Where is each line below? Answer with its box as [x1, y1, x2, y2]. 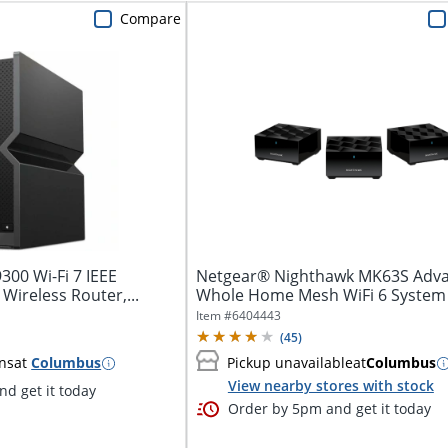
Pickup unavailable [226, 353, 353, 373]
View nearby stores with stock [227, 375, 434, 395]
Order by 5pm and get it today [227, 399, 431, 418]
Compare [119, 8, 181, 28]
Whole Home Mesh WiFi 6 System [195, 283, 446, 306]
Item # [195, 306, 232, 324]
